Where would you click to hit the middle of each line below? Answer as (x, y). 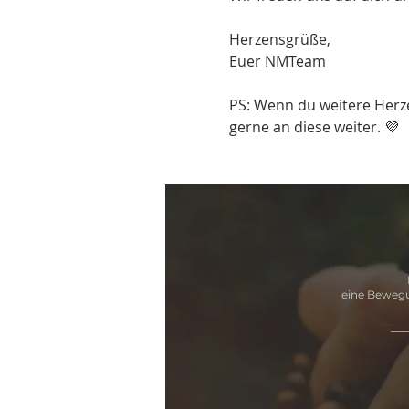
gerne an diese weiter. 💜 (314, 126)
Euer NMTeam (277, 61)
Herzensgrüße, (279, 39)
